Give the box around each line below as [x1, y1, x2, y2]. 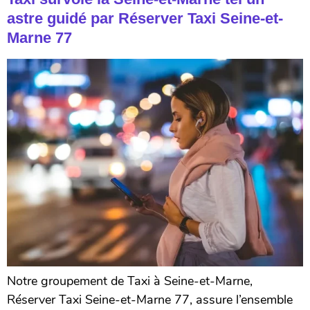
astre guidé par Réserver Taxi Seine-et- [7, 10, 283, 28]
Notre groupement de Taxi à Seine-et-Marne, [7, 273, 253, 290]
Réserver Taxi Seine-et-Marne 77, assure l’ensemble [7, 291, 293, 309]
